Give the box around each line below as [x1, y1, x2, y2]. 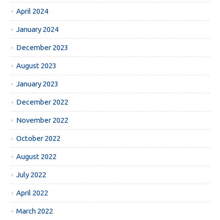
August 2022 [16, 152, 57, 161]
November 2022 [16, 116, 69, 125]
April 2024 [16, 7, 49, 16]
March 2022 [16, 207, 54, 216]
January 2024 [16, 25, 59, 34]
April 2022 [16, 189, 49, 197]
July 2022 [16, 170, 47, 179]
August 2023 [16, 61, 57, 70]
